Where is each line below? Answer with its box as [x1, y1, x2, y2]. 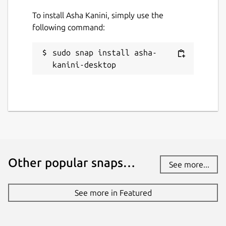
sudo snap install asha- [52, 47, 157, 57]
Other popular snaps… [8, 155, 135, 169]
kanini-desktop [52, 60, 116, 69]
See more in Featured [74, 188, 152, 197]
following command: [32, 22, 105, 32]
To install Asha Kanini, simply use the [32, 10, 163, 20]
